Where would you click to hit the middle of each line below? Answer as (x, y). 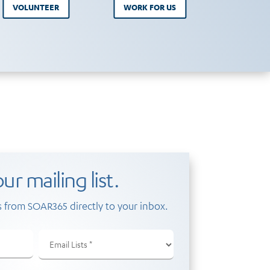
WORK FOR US (150, 7)
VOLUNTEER (36, 7)
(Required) (72, 255)
